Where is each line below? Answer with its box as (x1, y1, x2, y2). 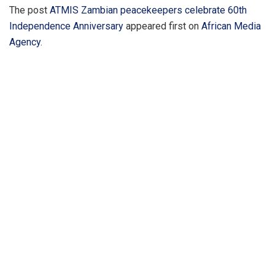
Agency (9, 36, 41, 48)
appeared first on (123, 20, 201, 33)
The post (9, 4, 50, 17)
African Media (201, 20, 261, 33)
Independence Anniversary (9, 20, 123, 33)
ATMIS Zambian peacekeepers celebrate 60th (50, 4, 247, 17)
